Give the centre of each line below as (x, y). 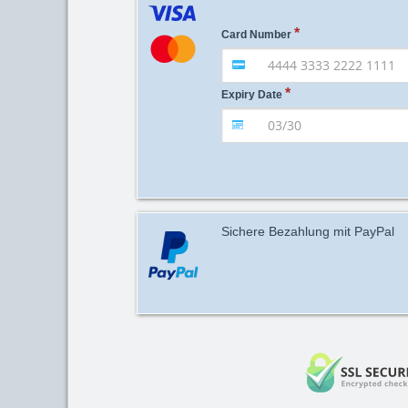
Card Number (256, 35)
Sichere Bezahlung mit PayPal (308, 231)
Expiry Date (252, 94)
